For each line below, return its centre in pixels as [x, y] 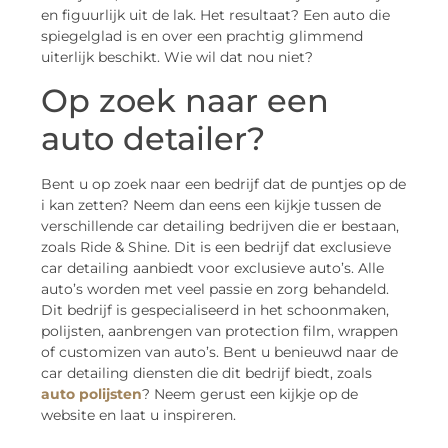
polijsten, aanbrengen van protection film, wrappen [219, 331]
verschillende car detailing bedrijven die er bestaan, [220, 226]
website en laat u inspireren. [138, 415]
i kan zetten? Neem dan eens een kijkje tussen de [211, 205]
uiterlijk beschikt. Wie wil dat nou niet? [177, 56]
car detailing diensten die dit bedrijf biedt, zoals [206, 373]
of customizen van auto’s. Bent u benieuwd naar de [219, 352]
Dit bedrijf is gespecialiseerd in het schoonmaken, [215, 310]
